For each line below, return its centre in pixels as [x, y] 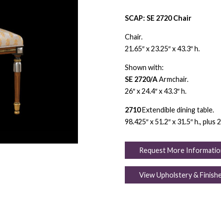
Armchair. [173, 79]
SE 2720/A [141, 79]
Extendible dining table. [178, 110]
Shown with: [144, 67]
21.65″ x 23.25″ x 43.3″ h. [162, 48]
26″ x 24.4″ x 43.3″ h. [155, 91]
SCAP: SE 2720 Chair [158, 18]
